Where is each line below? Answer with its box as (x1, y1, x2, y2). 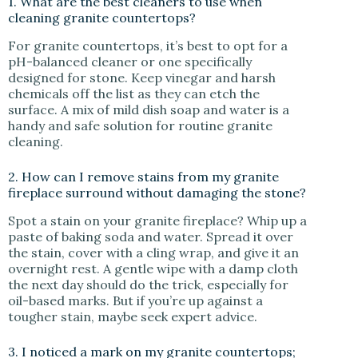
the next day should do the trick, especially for (8, 276, 288, 292)
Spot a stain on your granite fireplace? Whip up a (8, 212, 307, 229)
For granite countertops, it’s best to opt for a (8, 37, 288, 54)
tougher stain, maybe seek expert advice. (8, 308, 257, 324)
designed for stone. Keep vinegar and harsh (8, 69, 276, 86)
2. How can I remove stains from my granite (8, 168, 279, 185)
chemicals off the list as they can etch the (8, 85, 260, 101)
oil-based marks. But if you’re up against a (8, 292, 263, 308)
